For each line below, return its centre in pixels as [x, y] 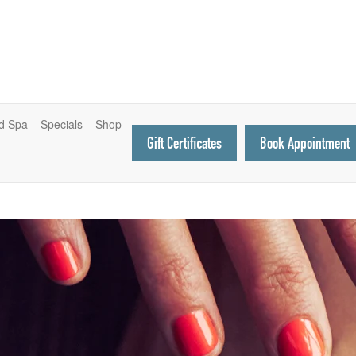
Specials [62, 124]
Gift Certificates [184, 143]
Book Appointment [305, 143]
